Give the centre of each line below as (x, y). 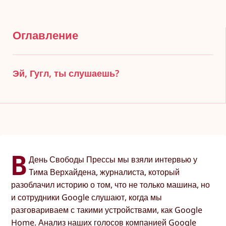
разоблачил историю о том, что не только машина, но (111, 184)
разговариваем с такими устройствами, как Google (107, 210)
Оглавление (45, 35)
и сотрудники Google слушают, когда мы (87, 197)
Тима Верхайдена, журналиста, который (104, 172)
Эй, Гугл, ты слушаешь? (66, 73)
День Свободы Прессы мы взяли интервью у (113, 159)
